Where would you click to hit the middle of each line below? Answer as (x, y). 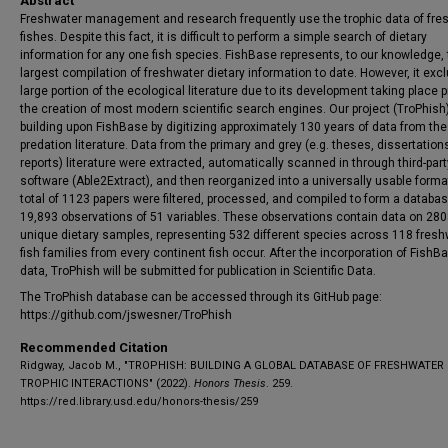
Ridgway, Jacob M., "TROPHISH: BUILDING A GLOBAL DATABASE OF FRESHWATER (232, 365)
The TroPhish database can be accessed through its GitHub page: (201, 297)
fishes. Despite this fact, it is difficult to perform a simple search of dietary (223, 37)
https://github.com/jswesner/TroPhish (126, 315)
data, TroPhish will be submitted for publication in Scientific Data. (198, 271)
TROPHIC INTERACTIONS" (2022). (107, 383)
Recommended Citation (94, 347)
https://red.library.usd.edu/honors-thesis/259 (139, 401)
